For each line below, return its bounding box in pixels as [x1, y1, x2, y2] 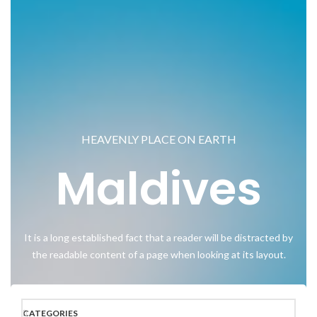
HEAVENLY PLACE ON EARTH [81, 132, 236, 146]
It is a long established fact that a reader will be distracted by [24, 231, 293, 244]
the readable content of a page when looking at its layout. [31, 248, 286, 261]
